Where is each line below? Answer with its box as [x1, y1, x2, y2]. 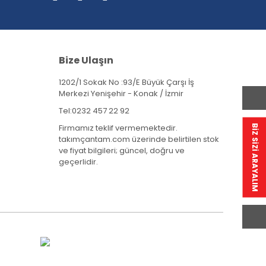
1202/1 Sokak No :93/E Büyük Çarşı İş [58, 76, 194, 88]
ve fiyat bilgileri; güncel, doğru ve [58, 144, 185, 156]
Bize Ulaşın [58, 53, 113, 67]
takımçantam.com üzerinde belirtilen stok [58, 133, 219, 145]
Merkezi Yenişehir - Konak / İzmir [58, 87, 183, 99]
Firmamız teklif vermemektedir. [58, 122, 178, 134]
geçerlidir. [58, 156, 98, 167]
